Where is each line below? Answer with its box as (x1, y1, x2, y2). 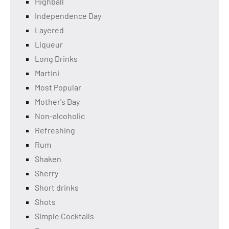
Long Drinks (35, 54, 78, 64)
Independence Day (35, 11, 101, 21)
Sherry (35, 168, 58, 178)
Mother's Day (35, 97, 80, 107)
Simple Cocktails (35, 211, 94, 221)
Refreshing (35, 125, 75, 135)
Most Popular (35, 82, 81, 93)
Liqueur (35, 39, 63, 50)
